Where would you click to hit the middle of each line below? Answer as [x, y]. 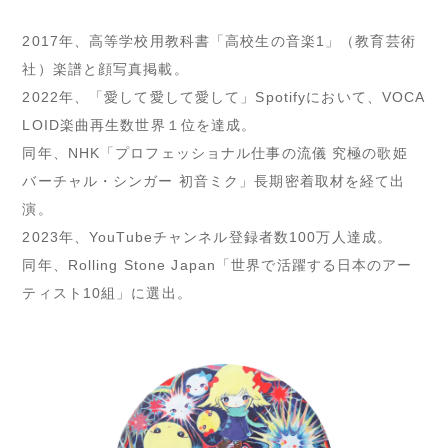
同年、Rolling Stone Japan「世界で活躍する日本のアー [217, 265]
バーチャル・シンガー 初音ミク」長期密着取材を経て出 [214, 181]
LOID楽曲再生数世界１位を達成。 [139, 125]
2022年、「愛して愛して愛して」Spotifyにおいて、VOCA [224, 97]
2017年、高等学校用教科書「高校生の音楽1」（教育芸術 [219, 41]
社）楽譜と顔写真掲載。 [105, 69]
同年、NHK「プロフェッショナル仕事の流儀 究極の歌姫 [215, 153]
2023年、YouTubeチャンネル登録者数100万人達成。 [207, 237]
